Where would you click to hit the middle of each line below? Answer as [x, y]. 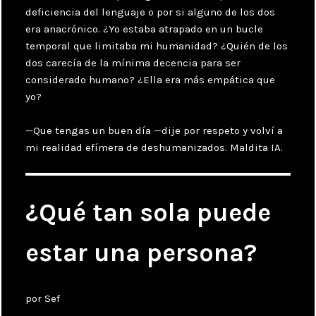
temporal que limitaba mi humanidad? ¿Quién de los [157, 45]
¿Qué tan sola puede [148, 212]
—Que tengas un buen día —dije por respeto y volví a [154, 130]
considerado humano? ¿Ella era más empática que [151, 79]
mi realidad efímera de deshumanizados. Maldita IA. [154, 147]
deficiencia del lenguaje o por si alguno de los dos [151, 12]
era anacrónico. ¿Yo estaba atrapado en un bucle [145, 29]
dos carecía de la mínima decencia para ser [133, 62]
